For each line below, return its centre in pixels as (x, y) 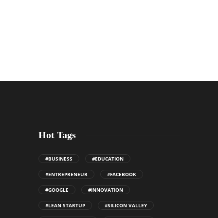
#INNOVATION (106, 190)
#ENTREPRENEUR (66, 174)
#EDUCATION (108, 158)
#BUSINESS (59, 158)
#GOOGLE (57, 190)
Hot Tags (57, 135)
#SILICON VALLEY (126, 205)
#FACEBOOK (122, 174)
